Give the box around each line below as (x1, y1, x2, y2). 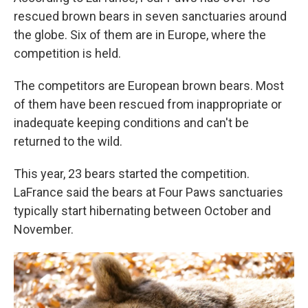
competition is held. (14, 46, 121, 61)
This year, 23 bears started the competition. (14, 166, 250, 181)
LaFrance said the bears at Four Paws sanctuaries (14, 185, 283, 200)
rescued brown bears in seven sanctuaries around (14, 9, 287, 24)
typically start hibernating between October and (14, 203, 271, 219)
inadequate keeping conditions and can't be (14, 115, 249, 131)
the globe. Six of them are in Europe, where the (14, 27, 266, 43)
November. (14, 222, 74, 237)
